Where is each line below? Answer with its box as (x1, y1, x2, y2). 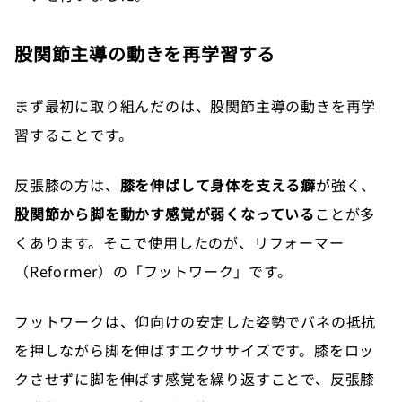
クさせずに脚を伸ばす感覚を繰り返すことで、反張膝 (14, 367, 376, 389)
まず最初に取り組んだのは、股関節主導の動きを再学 (14, 94, 377, 117)
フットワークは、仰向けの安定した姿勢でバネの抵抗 (14, 310, 377, 332)
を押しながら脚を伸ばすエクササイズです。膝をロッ (14, 338, 375, 361)
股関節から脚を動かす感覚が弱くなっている (14, 202, 315, 224)
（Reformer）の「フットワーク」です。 (14, 259, 293, 282)
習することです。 (14, 123, 134, 145)
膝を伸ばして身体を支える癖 (119, 173, 317, 196)
